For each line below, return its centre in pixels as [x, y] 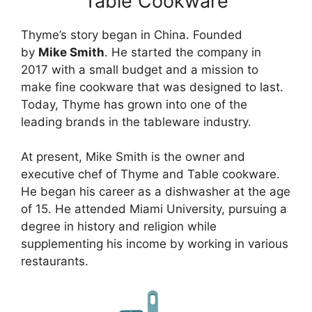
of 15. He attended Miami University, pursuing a [154, 209]
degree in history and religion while [119, 226]
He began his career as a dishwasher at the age [156, 192]
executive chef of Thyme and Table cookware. [150, 174]
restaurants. [55, 261]
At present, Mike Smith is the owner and [133, 157]
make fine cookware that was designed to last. [152, 87]
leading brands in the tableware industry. [136, 122]
